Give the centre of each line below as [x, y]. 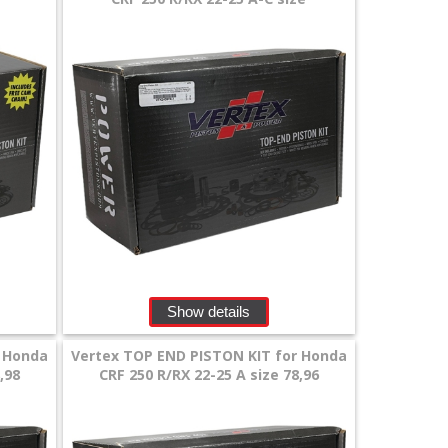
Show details [209, 312]
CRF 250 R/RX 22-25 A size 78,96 [208, 375]
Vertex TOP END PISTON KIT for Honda [208, 356]
